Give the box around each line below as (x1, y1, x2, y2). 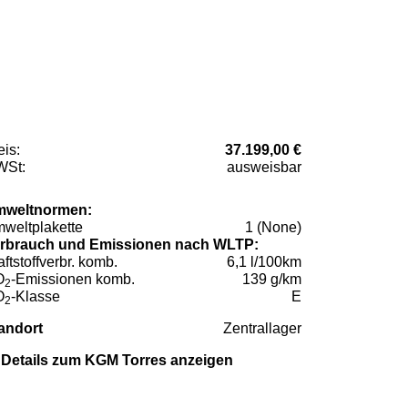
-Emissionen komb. (11, 271, 135, 288)
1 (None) (245, 219, 301, 236)
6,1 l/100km (227, 254, 301, 270)
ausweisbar (227, 159, 301, 176)
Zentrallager (223, 321, 301, 337)
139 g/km (242, 271, 301, 288)
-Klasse (11, 289, 60, 305)
